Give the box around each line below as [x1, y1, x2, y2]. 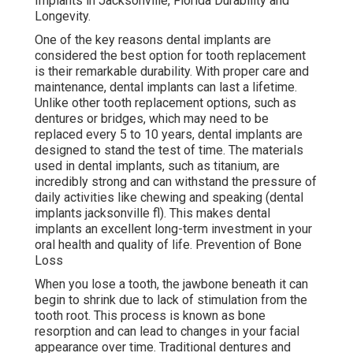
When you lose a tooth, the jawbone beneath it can [35, 277, 308, 292]
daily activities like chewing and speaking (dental [35, 190, 303, 206]
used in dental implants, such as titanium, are [35, 158, 280, 174]
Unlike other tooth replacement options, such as [35, 95, 296, 111]
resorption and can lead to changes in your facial [35, 324, 299, 340]
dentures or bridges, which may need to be [35, 111, 269, 127]
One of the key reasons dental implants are [35, 32, 271, 48]
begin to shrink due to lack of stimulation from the [35, 292, 307, 308]
